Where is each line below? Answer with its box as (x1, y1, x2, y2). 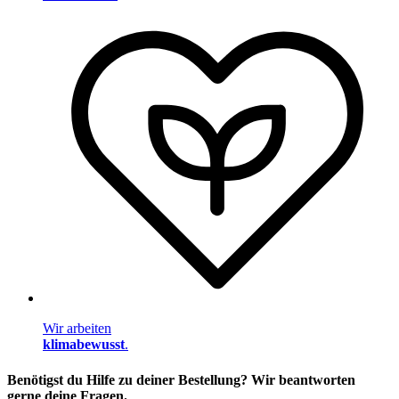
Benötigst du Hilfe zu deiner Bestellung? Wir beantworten (7, 371, 355, 387)
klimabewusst (43, 337, 125, 353)
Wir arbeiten (43, 321, 111, 337)
